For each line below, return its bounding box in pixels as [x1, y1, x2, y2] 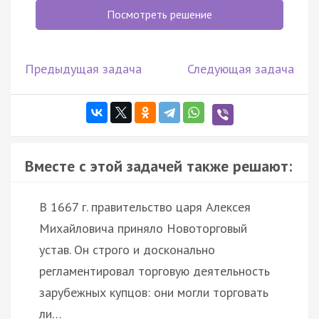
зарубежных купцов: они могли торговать [39, 283, 268, 300]
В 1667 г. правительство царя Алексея [39, 198, 251, 215]
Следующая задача [187, 60, 294, 77]
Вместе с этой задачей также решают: [25, 155, 292, 176]
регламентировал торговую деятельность [39, 262, 270, 279]
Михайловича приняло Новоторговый [39, 219, 247, 236]
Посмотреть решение [107, 6, 212, 21]
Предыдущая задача [25, 60, 142, 77]
